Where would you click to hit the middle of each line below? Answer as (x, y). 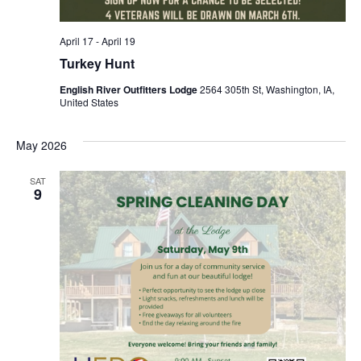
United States (89, 102)
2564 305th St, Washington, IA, (267, 89)
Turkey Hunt (97, 63)
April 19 (118, 40)
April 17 (76, 40)
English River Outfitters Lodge (129, 89)
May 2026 (41, 145)
